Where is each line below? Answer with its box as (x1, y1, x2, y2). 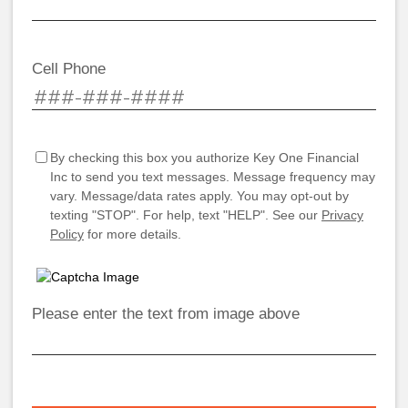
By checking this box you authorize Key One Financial (50, 149, 359, 165)
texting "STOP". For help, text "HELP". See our (50, 207, 321, 222)
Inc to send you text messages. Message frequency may (50, 168, 375, 184)
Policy (50, 226, 84, 241)
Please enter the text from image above (32, 304, 300, 322)
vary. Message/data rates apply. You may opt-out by (50, 188, 349, 203)
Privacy (321, 207, 363, 222)
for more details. (84, 226, 181, 241)
